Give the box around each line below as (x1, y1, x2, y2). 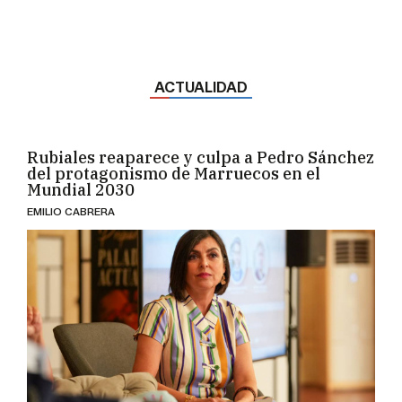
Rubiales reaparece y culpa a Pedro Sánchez (27, 136, 375, 158)
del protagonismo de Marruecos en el (27, 153, 321, 174)
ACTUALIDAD (154, 68, 248, 86)
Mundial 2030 (27, 169, 135, 190)
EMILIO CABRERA (27, 194, 116, 208)
